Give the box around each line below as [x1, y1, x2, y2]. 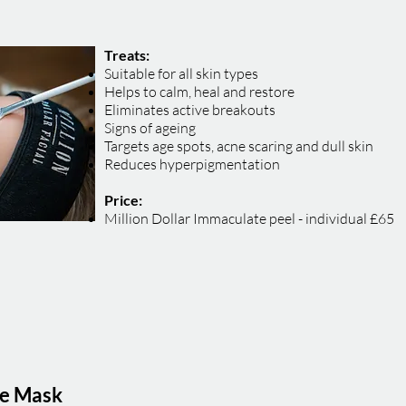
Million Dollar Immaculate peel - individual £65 [104, 209, 394, 227]
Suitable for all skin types [104, 64, 258, 82]
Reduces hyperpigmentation [104, 155, 280, 173]
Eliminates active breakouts [104, 101, 275, 119]
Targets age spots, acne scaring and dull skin [104, 137, 373, 155]
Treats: [104, 46, 150, 63]
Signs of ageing [104, 119, 196, 137]
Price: [104, 191, 142, 208]
